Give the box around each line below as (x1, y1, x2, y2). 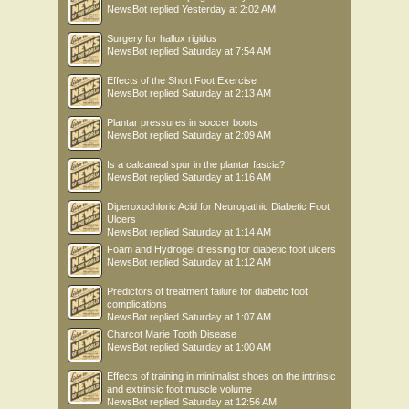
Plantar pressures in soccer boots (107, 117, 257, 129)
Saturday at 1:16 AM (182, 172, 271, 184)
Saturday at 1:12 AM (182, 257, 271, 268)
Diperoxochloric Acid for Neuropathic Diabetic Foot (107, 201, 330, 213)
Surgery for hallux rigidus (107, 33, 217, 45)
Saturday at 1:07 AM (182, 311, 271, 323)
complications (107, 299, 167, 310)
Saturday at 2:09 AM (182, 130, 271, 142)
